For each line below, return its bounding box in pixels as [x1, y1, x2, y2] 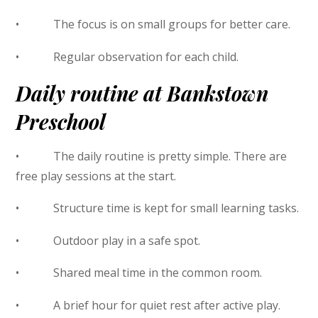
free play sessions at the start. [16, 168, 177, 184]
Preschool [16, 108, 106, 136]
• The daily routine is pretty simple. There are [16, 148, 287, 164]
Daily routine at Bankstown [16, 79, 269, 107]
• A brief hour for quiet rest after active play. [16, 297, 281, 313]
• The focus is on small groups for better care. [16, 16, 291, 33]
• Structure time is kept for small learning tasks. [16, 200, 300, 216]
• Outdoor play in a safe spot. [16, 232, 201, 248]
